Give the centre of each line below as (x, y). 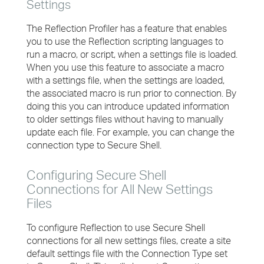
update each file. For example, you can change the (131, 132)
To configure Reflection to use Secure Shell (116, 227)
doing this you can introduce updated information (128, 106)
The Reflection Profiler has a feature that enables (127, 28)
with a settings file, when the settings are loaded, (126, 80)
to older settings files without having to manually (125, 119)
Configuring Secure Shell (96, 175)
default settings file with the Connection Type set (127, 253)
